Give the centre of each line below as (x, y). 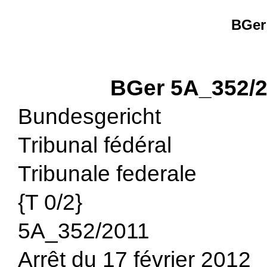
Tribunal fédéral (94, 145)
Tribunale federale (107, 174)
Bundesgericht (89, 117)
